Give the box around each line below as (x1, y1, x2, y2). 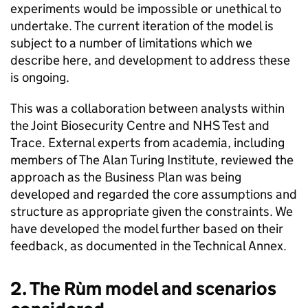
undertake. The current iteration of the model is (10, 18, 274, 34)
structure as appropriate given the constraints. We (10, 203, 293, 219)
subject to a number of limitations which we (10, 35, 252, 51)
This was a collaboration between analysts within (10, 100, 285, 116)
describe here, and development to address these (10, 52, 290, 68)
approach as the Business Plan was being (10, 169, 241, 185)
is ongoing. (10, 69, 69, 85)
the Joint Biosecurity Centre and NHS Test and (10, 118, 269, 133)
